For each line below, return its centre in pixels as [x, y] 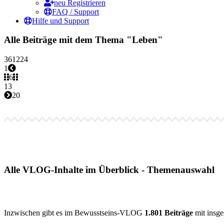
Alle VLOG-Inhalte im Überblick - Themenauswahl [109, 169]
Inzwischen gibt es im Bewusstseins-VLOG [74, 213]
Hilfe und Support [60, 20]
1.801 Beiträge [169, 213]
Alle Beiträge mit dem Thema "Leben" [83, 40]
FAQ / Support [75, 11]
